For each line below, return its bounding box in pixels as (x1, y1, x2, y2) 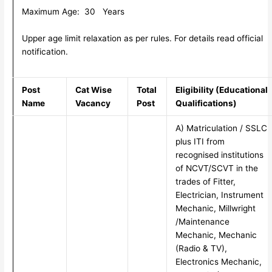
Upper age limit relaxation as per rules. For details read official (21, 33, 263, 43)
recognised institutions (175, 150, 263, 160)
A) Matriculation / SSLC (175, 123, 267, 134)
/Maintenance (175, 217, 229, 227)
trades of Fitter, (175, 177, 236, 187)
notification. (21, 46, 68, 56)
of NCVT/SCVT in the (175, 163, 258, 174)
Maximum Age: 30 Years (21, 6, 124, 16)
